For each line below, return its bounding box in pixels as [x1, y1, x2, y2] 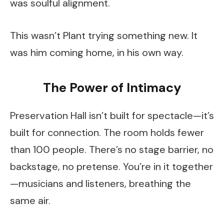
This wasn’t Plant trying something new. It [10, 29, 197, 42]
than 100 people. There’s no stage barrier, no [10, 143, 213, 156]
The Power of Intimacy [42, 79, 181, 96]
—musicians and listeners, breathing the [10, 177, 191, 190]
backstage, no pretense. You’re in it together [10, 160, 213, 173]
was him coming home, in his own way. [10, 46, 183, 59]
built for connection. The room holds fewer [10, 126, 204, 139]
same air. [10, 194, 50, 207]
